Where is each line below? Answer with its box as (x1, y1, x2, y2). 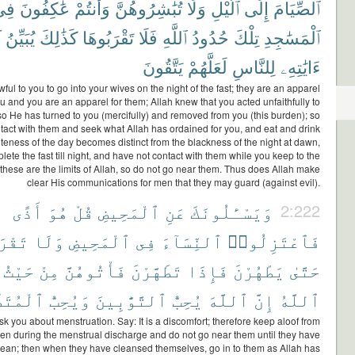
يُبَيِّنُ (6, 25, 35, 49)
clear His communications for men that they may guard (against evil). (27, 175, 320, 189)
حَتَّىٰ (289, 258, 320, 282)
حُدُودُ (192, 25, 229, 49)
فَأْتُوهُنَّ (64, 258, 126, 282)
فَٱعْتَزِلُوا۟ (227, 228, 320, 253)
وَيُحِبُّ (49, 287, 90, 311)
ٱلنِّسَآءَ (161, 228, 223, 253)
